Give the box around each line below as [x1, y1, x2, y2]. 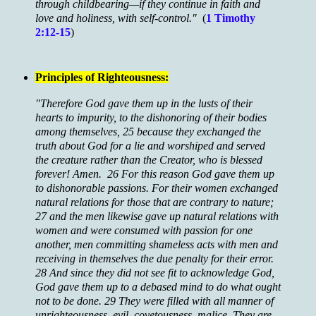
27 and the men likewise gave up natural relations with [35, 210, 279, 223]
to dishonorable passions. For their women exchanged [35, 182, 278, 195]
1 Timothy [206, 11, 255, 24]
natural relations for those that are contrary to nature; [35, 196, 274, 209]
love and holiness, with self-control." [35, 11, 202, 24]
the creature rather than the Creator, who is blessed [35, 154, 262, 166]
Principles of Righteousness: [35, 71, 169, 84]
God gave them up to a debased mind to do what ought [35, 281, 281, 293]
